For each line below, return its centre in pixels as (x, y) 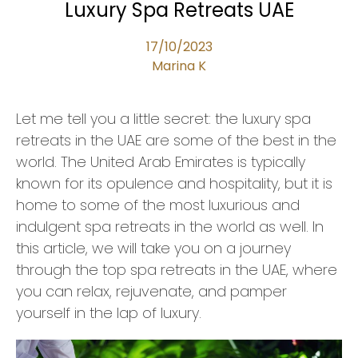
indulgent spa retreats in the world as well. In (170, 226)
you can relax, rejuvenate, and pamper (151, 291)
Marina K (179, 66)
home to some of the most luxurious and (158, 205)
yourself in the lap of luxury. (109, 312)
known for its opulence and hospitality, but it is (174, 183)
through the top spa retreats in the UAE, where (177, 269)
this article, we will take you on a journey (153, 248)
